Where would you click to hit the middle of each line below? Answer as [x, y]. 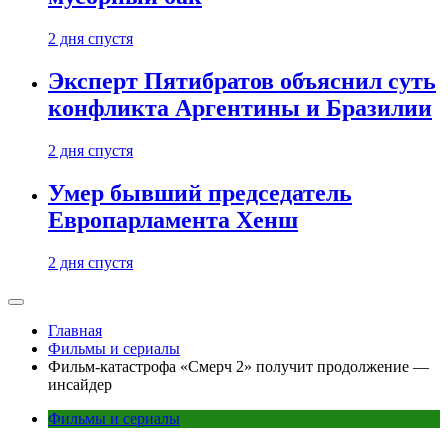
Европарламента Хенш [173, 220]
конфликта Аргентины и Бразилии [240, 108]
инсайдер [80, 384]
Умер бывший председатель [200, 193]
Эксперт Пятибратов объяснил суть [242, 81]
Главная [75, 330]
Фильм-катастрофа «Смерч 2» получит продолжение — [238, 366]
